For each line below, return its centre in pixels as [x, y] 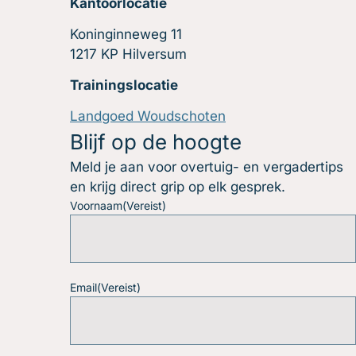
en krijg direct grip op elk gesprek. [178, 186]
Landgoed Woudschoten [148, 116]
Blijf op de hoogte [156, 141]
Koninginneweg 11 [126, 34]
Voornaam [96, 205]
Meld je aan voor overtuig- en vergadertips [207, 166]
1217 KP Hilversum [128, 54]
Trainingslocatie [124, 85]
